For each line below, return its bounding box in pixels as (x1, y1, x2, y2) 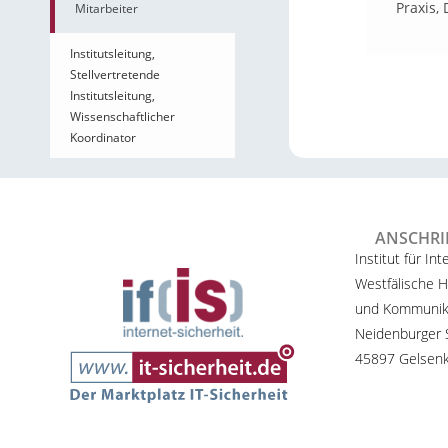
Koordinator (70, 129, 136, 146)
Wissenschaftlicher (70, 108, 175, 125)
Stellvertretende (70, 66, 160, 83)
